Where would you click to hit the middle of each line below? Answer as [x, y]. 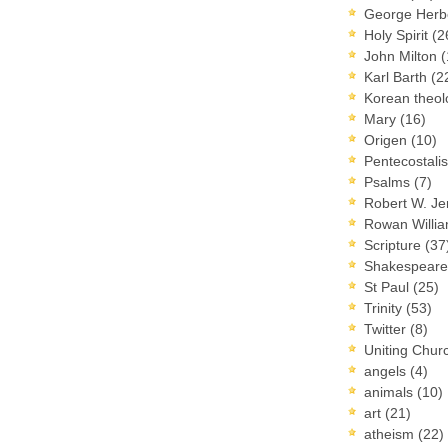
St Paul [388, 286]
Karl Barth [397, 76]
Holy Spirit [398, 34]
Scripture [394, 244]
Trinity [385, 307]
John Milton [402, 55]
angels [387, 370]
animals [390, 391]
